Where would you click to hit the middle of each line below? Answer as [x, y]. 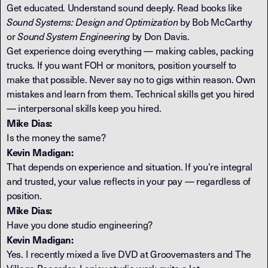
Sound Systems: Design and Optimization [92, 22]
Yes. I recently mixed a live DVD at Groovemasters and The [129, 254]
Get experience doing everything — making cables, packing [130, 51]
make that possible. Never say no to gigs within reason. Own [131, 79]
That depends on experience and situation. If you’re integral [130, 167]
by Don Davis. [159, 36]
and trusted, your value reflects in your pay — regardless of [129, 181]
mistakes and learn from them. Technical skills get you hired [131, 94]
